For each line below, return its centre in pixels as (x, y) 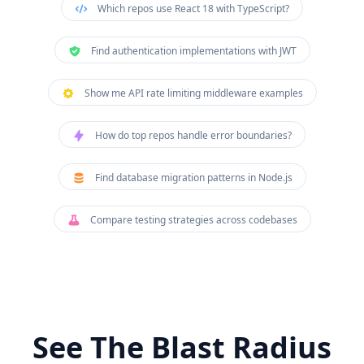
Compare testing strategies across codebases (193, 220)
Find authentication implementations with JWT (193, 51)
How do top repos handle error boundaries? (193, 135)
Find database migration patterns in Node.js (193, 178)
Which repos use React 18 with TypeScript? (193, 9)
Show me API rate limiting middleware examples (193, 93)
